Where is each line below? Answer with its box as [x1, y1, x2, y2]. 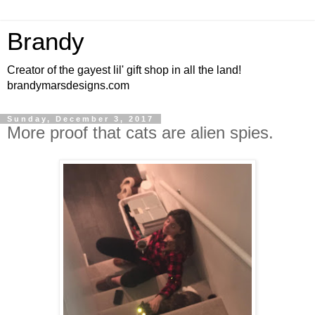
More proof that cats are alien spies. [7, 123, 274, 142]
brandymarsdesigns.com [7, 79, 129, 91]
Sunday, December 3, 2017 [7, 115, 154, 123]
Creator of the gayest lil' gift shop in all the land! [7, 64, 241, 76]
